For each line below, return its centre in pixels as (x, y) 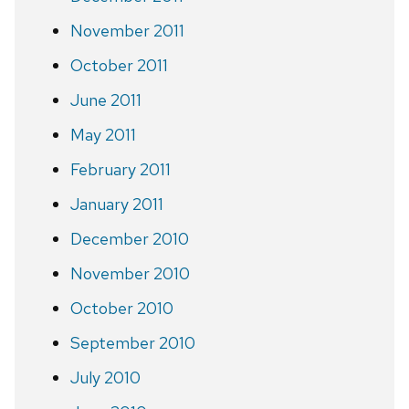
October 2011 (119, 65)
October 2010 (121, 308)
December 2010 (129, 238)
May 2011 (103, 134)
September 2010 (132, 342)
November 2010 (130, 273)
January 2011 (116, 204)
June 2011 (105, 100)
